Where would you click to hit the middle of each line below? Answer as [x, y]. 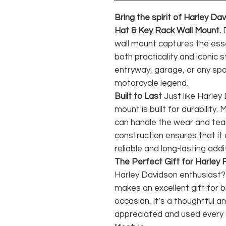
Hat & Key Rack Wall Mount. [169, 31]
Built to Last [138, 96]
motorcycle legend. [151, 83]
